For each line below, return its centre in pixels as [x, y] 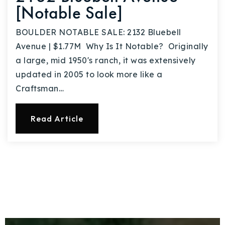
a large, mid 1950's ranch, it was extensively [106, 61]
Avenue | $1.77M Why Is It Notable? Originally [112, 46]
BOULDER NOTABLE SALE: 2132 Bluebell [98, 32]
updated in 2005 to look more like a [89, 75]
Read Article [57, 119]
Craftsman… [40, 89]
